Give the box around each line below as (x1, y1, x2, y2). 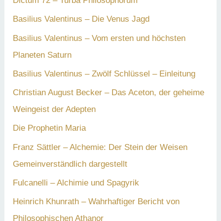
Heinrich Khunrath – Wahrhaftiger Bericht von (13, 197, 180, 207)
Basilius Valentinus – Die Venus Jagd (13, 14, 150, 24)
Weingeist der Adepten (13, 105, 96, 114)
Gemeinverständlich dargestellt (13, 159, 128, 169)
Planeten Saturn (13, 50, 72, 60)
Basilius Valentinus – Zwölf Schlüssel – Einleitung (13, 69, 196, 78)
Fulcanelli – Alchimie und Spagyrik (13, 178, 140, 187)
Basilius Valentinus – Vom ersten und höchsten (13, 33, 186, 43)
